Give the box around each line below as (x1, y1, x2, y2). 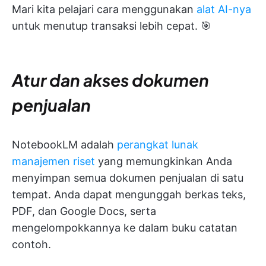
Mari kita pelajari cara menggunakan (12, 2, 197, 15)
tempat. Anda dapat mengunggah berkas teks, (12, 188, 246, 201)
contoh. (12, 237, 51, 251)
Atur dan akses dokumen (12, 69, 209, 90)
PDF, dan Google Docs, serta (12, 204, 156, 217)
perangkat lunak (117, 138, 198, 151)
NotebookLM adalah (12, 138, 117, 151)
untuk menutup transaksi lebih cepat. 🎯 (12, 19, 211, 32)
